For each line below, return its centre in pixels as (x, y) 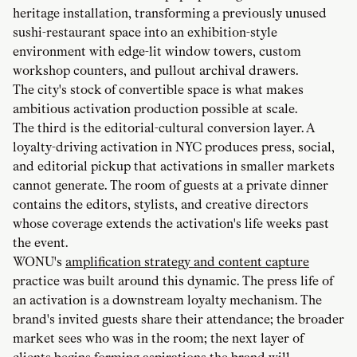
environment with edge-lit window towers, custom (157, 52)
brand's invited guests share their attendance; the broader (178, 320)
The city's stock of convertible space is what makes (158, 90)
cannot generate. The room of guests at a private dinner (171, 186)
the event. (40, 243)
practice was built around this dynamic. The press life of (173, 281)
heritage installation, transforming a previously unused (170, 14)
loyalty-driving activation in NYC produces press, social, (174, 147)
